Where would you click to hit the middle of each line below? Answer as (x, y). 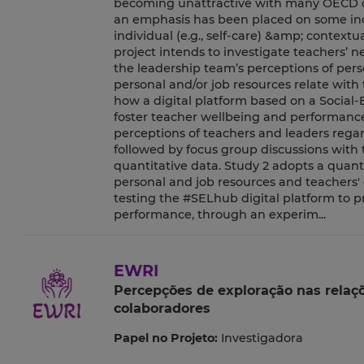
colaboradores (162, 309)
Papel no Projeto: (165, 338)
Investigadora (262, 338)
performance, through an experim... (219, 215)
